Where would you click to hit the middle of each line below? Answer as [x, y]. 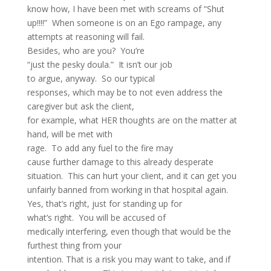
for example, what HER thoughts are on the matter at [132, 120]
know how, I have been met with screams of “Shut [126, 9]
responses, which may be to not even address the [125, 92]
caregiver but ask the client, [80, 106]
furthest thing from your [74, 245]
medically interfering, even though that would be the [129, 231]
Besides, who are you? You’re [86, 51]
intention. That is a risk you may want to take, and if [129, 259]
